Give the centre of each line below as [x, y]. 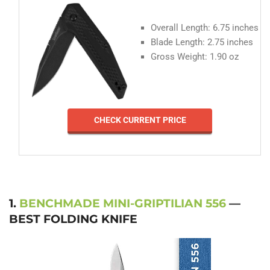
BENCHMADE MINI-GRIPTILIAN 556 [123, 203]
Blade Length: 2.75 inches [202, 42]
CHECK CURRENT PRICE [140, 120]
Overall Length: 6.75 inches [205, 28]
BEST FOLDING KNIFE [73, 219]
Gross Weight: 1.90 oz [195, 57]
